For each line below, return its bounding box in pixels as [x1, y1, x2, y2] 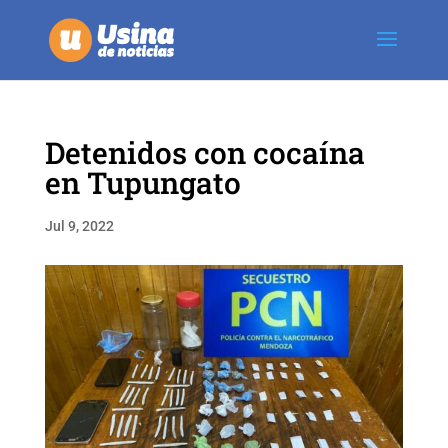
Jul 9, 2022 [44, 218, 114, 234]
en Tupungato [44, 163, 241, 202]
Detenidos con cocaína [44, 133, 365, 172]
